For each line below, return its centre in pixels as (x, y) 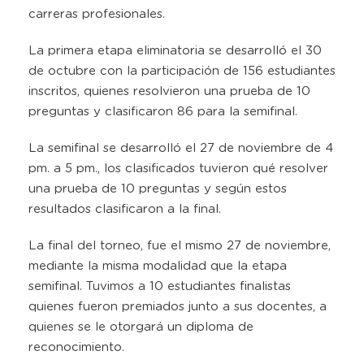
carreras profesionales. (97, 14)
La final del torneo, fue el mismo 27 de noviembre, (180, 245)
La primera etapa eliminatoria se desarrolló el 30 (175, 50)
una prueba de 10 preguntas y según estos (158, 188)
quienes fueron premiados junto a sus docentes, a (178, 306)
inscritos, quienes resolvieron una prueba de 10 (169, 91)
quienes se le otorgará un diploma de (141, 327)
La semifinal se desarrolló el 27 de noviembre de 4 (181, 148)
